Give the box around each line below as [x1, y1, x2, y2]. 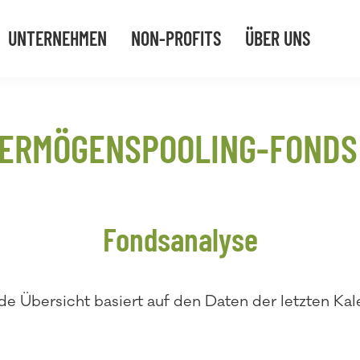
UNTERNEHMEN [8, 27, 107, 50]
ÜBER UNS [245, 27, 310, 50]
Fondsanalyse [102, 219, 258, 258]
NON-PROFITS [131, 27, 221, 50]
